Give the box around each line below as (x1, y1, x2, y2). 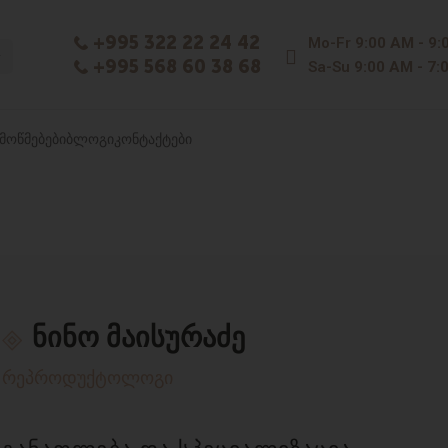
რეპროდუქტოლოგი (16, 367, 173, 389)
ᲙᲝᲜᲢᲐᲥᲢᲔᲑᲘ (114, 131, 192, 148)
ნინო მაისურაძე (32, 325, 245, 353)
